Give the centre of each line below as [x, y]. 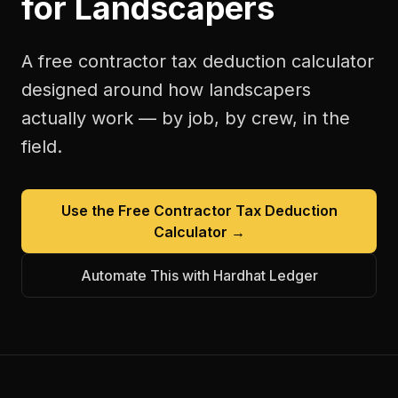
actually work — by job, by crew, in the [186, 118]
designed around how [115, 90]
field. [42, 147]
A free [50, 61]
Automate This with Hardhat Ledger [199, 275]
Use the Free [107, 211]
